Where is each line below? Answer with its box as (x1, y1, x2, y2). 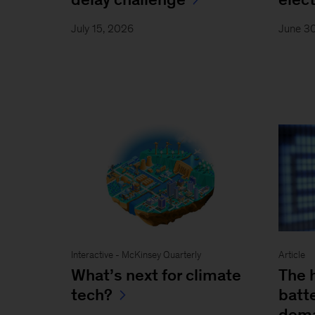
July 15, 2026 (70, 22, 134, 34)
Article (278, 249, 306, 260)
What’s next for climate (70, 265, 241, 284)
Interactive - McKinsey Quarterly (70, 249, 201, 260)
